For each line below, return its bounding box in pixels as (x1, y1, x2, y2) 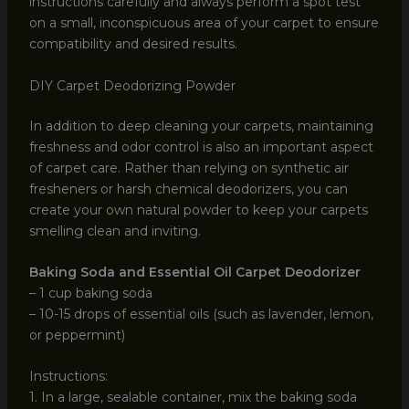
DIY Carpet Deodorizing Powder (28, 77, 236, 94)
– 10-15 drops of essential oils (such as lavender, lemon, (28, 306, 373, 323)
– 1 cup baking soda (28, 285, 152, 302)
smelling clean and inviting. (28, 222, 201, 239)
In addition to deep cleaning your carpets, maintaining (28, 117, 373, 134)
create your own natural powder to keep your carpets (28, 201, 368, 218)
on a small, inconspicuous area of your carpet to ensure (28, 15, 379, 32)
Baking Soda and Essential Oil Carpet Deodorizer (28, 264, 361, 281)
